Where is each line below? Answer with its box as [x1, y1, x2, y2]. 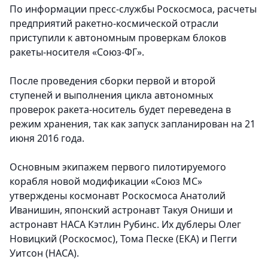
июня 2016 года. [10, 132, 84, 145]
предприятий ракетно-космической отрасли [10, 17, 218, 31]
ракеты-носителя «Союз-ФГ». [10, 45, 144, 59]
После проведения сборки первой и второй [10, 74, 215, 88]
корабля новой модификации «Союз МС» [10, 175, 202, 188]
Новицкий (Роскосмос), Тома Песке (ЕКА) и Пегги [10, 232, 237, 246]
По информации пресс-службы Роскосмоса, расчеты [10, 2, 257, 16]
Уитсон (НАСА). [10, 246, 79, 260]
